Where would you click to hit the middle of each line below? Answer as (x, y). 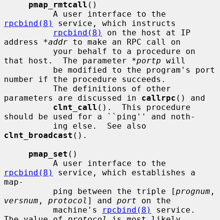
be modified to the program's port (28, 70)
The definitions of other (28, 88)
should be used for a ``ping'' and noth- (100, 116)
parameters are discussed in (73, 98)
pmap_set (48, 154)
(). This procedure (144, 107)
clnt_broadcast (38, 135)
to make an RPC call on (124, 42)
